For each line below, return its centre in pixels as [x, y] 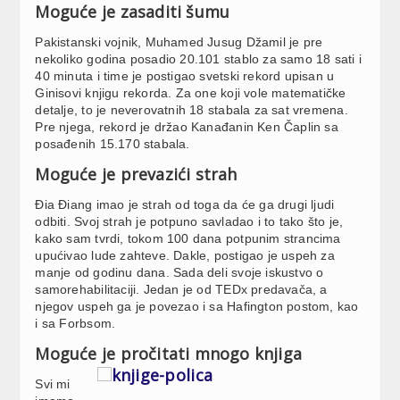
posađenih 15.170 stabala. [112, 144]
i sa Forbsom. [75, 324]
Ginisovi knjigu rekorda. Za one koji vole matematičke [191, 93]
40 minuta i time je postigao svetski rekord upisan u [185, 76]
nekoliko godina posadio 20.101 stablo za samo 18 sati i [198, 59]
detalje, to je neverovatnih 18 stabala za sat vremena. [192, 110]
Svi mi [53, 384]
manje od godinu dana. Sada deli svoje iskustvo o [179, 273]
